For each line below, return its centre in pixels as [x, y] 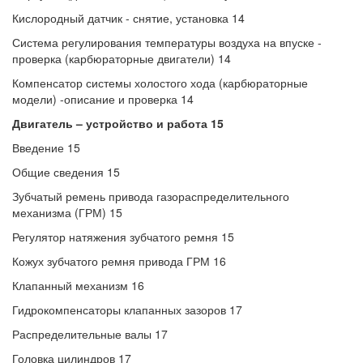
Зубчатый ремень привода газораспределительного [151, 196]
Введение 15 [46, 147]
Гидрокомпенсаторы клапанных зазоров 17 [127, 310]
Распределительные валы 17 [90, 334]
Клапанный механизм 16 [78, 285]
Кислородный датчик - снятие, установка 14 [128, 18]
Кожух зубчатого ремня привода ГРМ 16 [119, 261]
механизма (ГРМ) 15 [67, 212]
